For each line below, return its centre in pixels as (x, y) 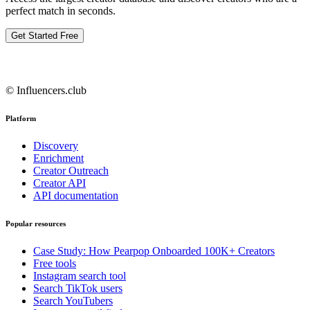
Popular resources (36, 224)
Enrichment (58, 158)
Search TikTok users (78, 288)
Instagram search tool (80, 275)
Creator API (60, 183)
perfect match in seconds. (61, 11)
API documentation (76, 196)
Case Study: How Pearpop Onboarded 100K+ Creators (154, 250)
